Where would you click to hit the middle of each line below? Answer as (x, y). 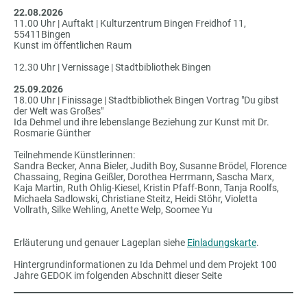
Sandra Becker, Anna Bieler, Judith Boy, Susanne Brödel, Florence (150, 165)
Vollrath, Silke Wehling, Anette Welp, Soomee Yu (113, 209)
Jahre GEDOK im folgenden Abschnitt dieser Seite (118, 275)
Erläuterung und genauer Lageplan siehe (100, 242)
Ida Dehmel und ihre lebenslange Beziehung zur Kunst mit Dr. (142, 122)
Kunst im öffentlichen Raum (73, 45)
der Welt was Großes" (59, 111)
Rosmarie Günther (52, 133)
